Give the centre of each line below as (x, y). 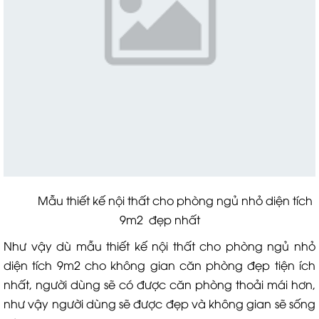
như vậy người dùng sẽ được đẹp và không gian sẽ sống (159, 303)
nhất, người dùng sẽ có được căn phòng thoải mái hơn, (159, 284)
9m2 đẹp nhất (159, 219)
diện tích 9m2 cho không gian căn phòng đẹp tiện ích (159, 265)
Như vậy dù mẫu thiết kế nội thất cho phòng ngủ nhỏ (159, 246)
